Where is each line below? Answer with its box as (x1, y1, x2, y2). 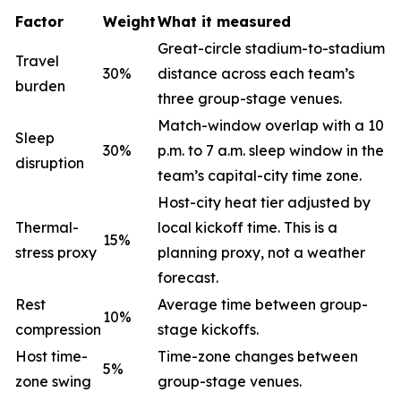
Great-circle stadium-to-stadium (158, 39, 385, 57)
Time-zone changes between (158, 347, 358, 365)
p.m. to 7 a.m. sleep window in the (158, 141, 384, 159)
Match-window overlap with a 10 (158, 116, 384, 134)
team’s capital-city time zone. (158, 166, 362, 184)
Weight (103, 13, 156, 30)
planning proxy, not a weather (158, 243, 365, 261)
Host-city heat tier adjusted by (158, 193, 371, 211)
